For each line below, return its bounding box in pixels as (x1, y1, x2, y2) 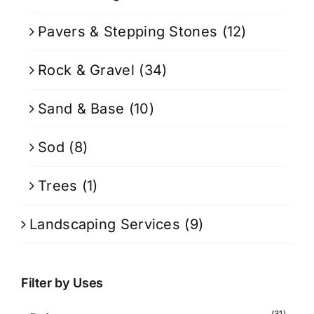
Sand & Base (38, 100, 125, 117)
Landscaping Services (29, 215, 181, 233)
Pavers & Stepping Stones (38, 22, 218, 40)
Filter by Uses (21, 275, 104, 290)
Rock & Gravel (38, 61, 135, 78)
